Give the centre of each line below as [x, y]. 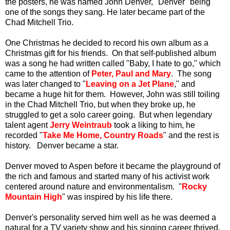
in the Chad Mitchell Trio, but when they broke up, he [100, 104]
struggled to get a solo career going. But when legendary [109, 114]
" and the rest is [191, 135]
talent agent [27, 125]
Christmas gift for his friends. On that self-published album [111, 53]
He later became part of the [156, 12]
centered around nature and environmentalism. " [93, 186]
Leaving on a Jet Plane [130, 84]
